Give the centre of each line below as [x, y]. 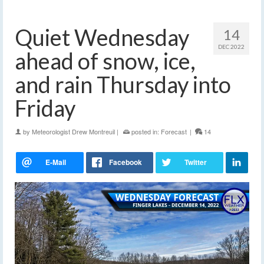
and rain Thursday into [123, 85]
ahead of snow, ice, [105, 61]
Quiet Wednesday [102, 37]
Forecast [174, 132]
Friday [45, 108]
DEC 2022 [231, 47]
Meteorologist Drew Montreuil [73, 132]
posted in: [145, 132]
